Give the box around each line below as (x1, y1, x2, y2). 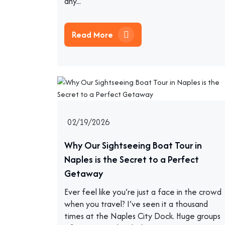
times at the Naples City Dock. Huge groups (64, 210, 220, 222)
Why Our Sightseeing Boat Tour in (64, 139, 202, 152)
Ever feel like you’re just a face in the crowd (64, 186, 221, 198)
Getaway (64, 167, 103, 180)
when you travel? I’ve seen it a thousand (64, 198, 208, 210)
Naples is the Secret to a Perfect (64, 153, 199, 166)
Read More (72, 29, 115, 41)
